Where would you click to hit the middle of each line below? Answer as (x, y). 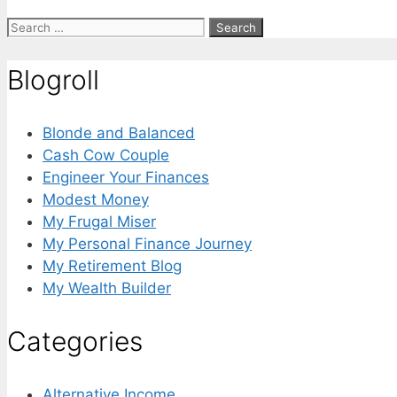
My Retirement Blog (112, 265)
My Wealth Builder (107, 288)
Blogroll (53, 80)
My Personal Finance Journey (147, 243)
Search (31, 26)
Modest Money (96, 199)
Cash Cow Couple (106, 155)
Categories (75, 341)
